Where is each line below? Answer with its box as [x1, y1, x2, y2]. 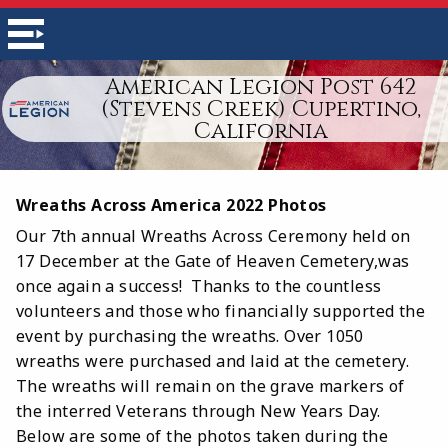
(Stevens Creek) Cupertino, [100, 94, 421, 124]
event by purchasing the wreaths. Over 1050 [16, 325, 364, 347]
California [193, 116, 328, 146]
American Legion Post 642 [105, 72, 417, 102]
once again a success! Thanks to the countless [16, 275, 382, 297]
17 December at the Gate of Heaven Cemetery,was [16, 250, 410, 272]
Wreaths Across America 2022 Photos [16, 194, 327, 216]
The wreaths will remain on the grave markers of [16, 375, 405, 397]
